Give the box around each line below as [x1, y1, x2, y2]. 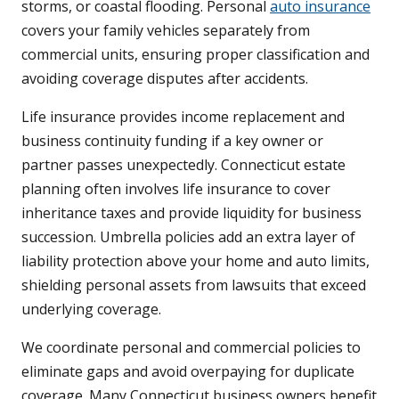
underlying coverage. [21, 299, 161, 320]
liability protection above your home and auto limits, [21, 251, 370, 272]
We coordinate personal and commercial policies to [21, 338, 361, 358]
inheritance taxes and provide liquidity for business [21, 203, 362, 224]
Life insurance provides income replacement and [21, 107, 345, 127]
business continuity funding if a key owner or [21, 131, 323, 151]
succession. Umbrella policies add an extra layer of [21, 227, 355, 248]
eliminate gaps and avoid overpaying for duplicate [21, 362, 354, 382]
